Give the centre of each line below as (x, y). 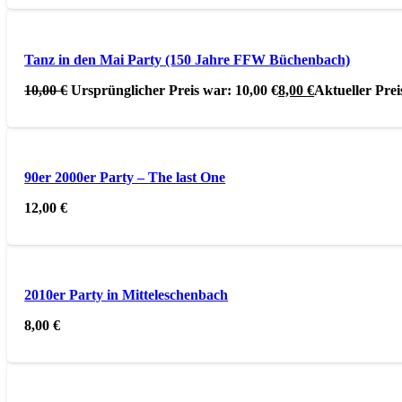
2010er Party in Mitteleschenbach (127, 295)
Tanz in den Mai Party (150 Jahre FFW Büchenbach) (188, 59)
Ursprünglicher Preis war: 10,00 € (175, 90)
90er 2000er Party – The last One (125, 177)
